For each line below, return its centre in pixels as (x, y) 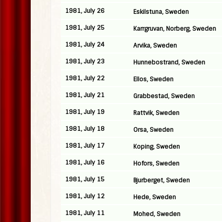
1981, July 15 (85, 179)
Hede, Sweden (155, 197)
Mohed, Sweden (157, 214)
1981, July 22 (85, 78)
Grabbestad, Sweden (164, 96)
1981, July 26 (85, 11)
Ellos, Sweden (153, 79)
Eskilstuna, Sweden (161, 12)
